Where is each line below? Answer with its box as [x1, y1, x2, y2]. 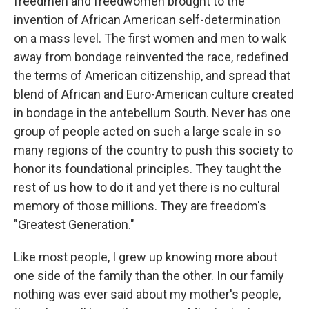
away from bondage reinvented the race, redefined [14, 50, 288, 64]
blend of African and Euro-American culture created [14, 87, 294, 101]
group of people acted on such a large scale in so [14, 124, 281, 139]
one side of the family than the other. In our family [14, 268, 284, 283]
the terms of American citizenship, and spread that [14, 68, 290, 83]
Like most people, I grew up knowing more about [14, 250, 277, 264]
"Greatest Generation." [14, 217, 134, 232]
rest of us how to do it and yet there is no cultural [14, 180, 280, 195]
